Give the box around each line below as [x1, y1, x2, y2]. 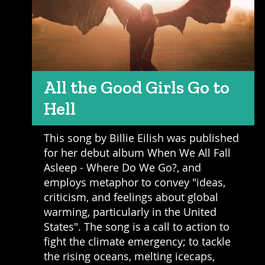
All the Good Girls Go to [43, 76, 230, 98]
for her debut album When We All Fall [43, 145, 231, 160]
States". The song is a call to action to [43, 219, 230, 234]
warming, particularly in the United [43, 204, 216, 219]
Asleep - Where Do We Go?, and [43, 160, 201, 174]
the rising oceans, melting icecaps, [43, 248, 215, 263]
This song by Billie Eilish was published [43, 130, 239, 145]
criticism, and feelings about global [43, 189, 218, 204]
